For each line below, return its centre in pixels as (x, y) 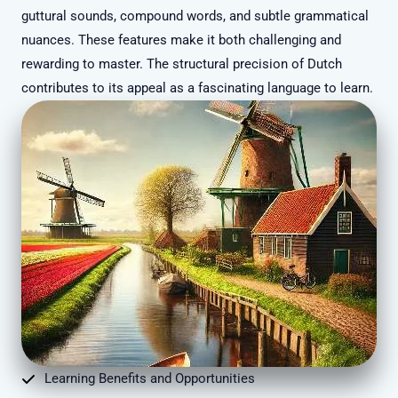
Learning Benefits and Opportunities (150, 379)
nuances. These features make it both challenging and (181, 40)
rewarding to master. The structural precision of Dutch (182, 64)
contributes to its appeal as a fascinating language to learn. (197, 88)
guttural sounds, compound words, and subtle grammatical (195, 16)
